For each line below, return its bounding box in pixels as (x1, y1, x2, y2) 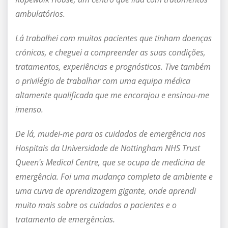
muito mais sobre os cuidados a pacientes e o (15, 199, 177, 211)
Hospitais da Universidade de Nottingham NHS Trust (15, 142, 200, 154)
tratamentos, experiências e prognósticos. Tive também (15, 61, 211, 73)
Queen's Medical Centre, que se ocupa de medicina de (15, 157, 205, 168)
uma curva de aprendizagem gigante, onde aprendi (15, 185, 196, 197)
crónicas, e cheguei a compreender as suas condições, (15, 47, 206, 59)
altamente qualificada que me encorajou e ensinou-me (15, 90, 209, 101)
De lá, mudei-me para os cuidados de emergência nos (15, 128, 206, 140)
